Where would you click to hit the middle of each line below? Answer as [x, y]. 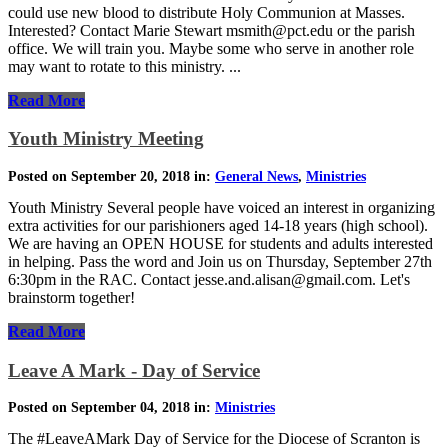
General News [256, 177]
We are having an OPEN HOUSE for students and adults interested [220, 244]
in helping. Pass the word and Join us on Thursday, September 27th [220, 262]
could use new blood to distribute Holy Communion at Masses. [206, 12]
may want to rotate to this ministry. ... [124, 66]
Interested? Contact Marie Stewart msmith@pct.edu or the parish [211, 30]
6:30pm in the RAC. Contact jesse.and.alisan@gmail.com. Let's [209, 280]
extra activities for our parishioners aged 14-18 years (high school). [218, 226]
